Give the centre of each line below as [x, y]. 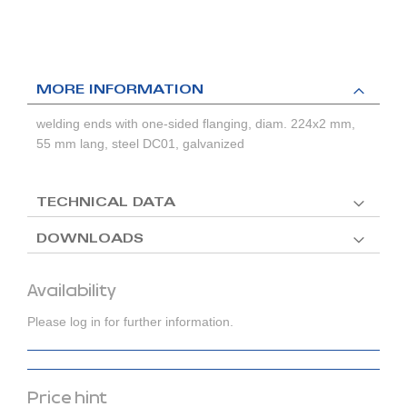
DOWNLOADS [90, 240]
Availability [72, 291]
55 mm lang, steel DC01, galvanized [140, 144]
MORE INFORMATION [120, 91]
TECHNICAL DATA [106, 204]
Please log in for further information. [130, 322]
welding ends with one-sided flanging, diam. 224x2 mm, [196, 124]
